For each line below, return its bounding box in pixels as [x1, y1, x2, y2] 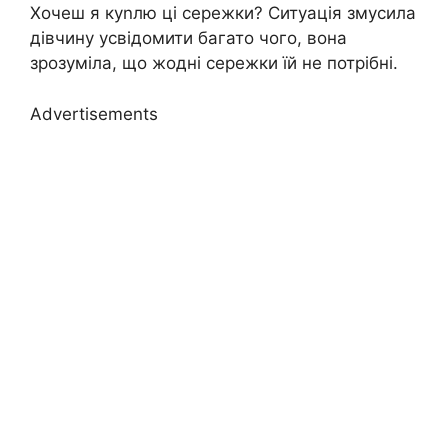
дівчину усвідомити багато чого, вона [30, 28, 347, 49]
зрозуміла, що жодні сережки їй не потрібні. [30, 53, 398, 74]
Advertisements [30, 103, 158, 124]
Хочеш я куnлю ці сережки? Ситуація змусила [30, 3, 416, 24]
